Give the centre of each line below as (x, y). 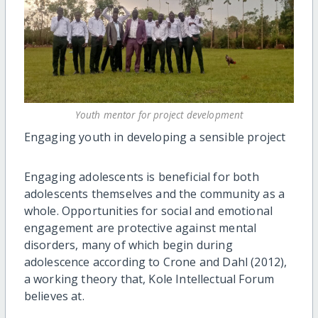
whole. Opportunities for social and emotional (148, 211)
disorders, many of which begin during (128, 245)
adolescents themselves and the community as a (154, 194)
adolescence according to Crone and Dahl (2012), (155, 262)
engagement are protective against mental (140, 228)
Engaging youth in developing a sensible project (155, 137)
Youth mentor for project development (159, 115)
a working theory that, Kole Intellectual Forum (149, 279)
